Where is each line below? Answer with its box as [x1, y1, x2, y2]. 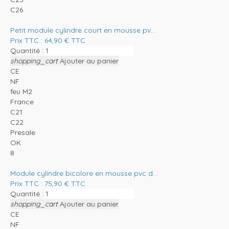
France [10, 97, 34, 106]
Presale [10, 127, 35, 137]
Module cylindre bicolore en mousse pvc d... [10, 168, 157, 178]
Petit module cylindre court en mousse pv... [10, 25, 155, 35]
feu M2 [10, 86, 32, 96]
